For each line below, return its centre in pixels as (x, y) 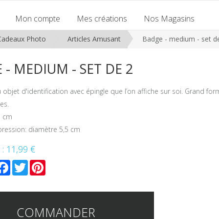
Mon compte (38, 19)
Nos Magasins (169, 19)
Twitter (41, 164)
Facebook (28, 164)
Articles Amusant (94, 39)
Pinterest (62, 164)
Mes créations (102, 19)
